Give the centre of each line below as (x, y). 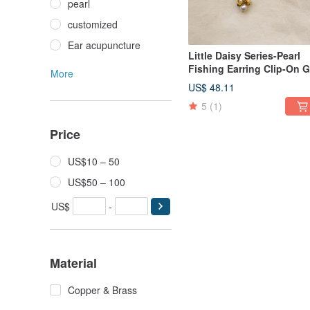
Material (73, 263)
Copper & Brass (102, 290)
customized (93, 24)
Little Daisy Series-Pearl (244, 55)
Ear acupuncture (104, 45)
